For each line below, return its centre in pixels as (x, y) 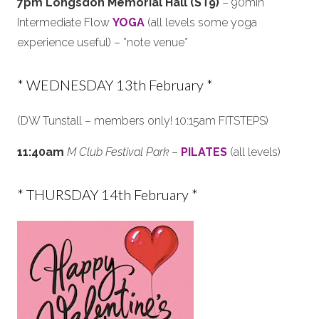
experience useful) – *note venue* (103, 42)
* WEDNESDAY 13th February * (115, 85)
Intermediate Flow (65, 22)
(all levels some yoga (201, 22)
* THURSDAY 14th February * (108, 194)
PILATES (204, 152)
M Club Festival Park (118, 152)
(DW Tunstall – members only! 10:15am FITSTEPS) (143, 121)
